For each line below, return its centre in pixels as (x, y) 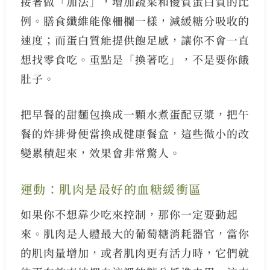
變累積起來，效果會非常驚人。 (100, 153)
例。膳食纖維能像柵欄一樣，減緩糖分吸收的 (135, 21)
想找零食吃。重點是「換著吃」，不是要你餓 (135, 59)
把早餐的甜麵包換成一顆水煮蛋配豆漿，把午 (135, 114)
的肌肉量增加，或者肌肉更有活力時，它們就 (135, 253)
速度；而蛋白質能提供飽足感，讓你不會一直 (135, 40)
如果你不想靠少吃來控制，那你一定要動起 (129, 214)
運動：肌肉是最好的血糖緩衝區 (111, 189)
